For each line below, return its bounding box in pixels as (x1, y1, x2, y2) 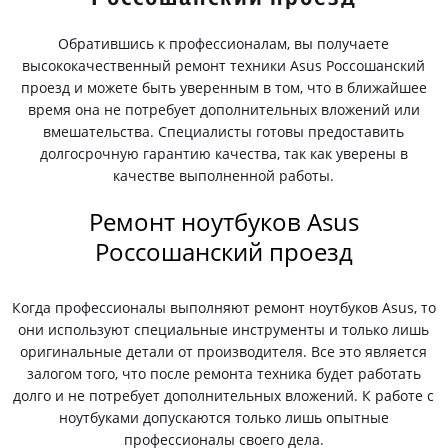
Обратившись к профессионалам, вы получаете (58, 34, 390, 53)
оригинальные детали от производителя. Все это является (20, 342, 428, 361)
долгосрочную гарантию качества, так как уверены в (39, 144, 408, 163)
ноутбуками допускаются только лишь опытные (58, 408, 389, 427)
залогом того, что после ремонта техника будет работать (26, 364, 421, 383)
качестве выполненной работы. (113, 166, 335, 185)
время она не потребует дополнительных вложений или (27, 100, 420, 119)
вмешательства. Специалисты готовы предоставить (43, 122, 405, 141)
